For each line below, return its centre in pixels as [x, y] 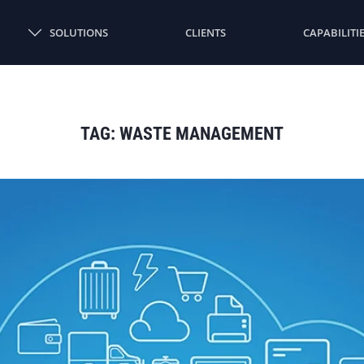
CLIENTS [205, 32]
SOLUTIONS [78, 32]
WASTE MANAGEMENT [201, 134]
